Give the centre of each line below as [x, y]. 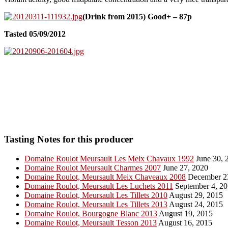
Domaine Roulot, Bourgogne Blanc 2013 [91, 214]
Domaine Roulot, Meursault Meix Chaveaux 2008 [105, 177]
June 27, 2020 [184, 168]
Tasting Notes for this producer [68, 139]
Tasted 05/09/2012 [35, 34]
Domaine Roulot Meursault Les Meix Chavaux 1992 [109, 159]
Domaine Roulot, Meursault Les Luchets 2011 [99, 186]
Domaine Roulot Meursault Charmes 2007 [93, 168]
